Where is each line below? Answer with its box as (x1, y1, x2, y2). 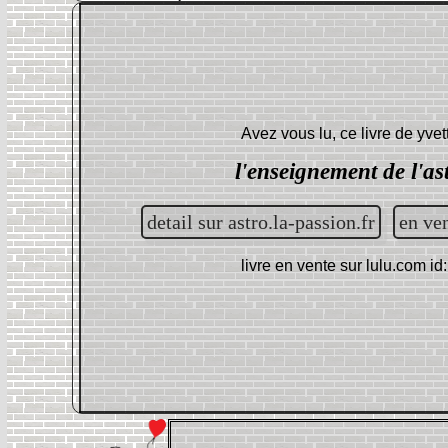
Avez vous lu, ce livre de (240, 124, 417, 142)
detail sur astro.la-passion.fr (147, 210, 376, 233)
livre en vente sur (240, 256, 366, 274)
